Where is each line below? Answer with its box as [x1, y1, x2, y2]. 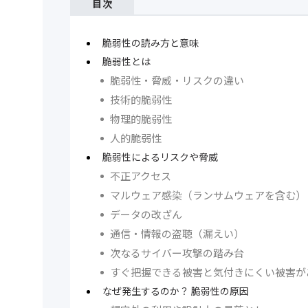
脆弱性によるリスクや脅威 [102, 150, 218, 164]
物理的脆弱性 [110, 111, 172, 126]
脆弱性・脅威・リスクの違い [110, 73, 244, 88]
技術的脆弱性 [110, 92, 172, 107]
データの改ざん [110, 207, 182, 222]
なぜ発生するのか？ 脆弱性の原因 [102, 284, 249, 298]
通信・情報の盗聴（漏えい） [110, 226, 244, 241]
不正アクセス [110, 168, 171, 184]
